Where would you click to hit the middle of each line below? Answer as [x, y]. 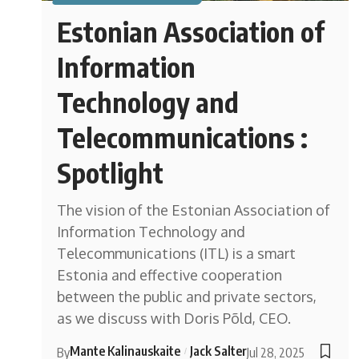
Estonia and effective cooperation [170, 274]
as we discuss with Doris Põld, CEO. [174, 318]
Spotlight [111, 172]
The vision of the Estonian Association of [194, 210]
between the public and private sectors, [187, 296]
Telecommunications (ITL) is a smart [177, 253]
